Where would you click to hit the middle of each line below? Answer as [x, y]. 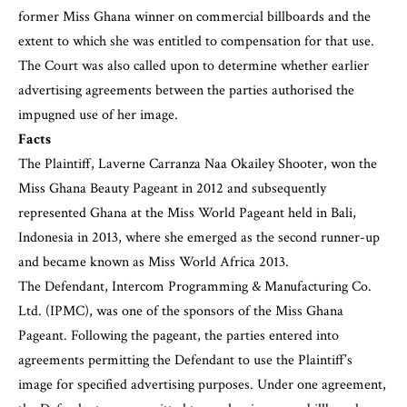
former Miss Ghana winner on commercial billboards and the [194, 17]
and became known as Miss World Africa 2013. [154, 263]
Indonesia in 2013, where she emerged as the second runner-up [199, 238]
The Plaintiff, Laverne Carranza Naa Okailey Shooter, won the [198, 164]
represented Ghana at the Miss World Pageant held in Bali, [187, 213]
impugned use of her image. [98, 115]
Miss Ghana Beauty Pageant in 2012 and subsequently [172, 189]
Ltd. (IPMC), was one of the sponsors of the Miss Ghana [181, 312]
